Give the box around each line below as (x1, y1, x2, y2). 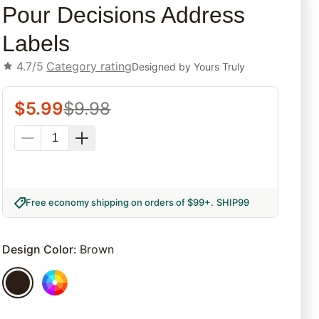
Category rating (46, 59, 132, 74)
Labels (2, 31, 70, 57)
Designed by (132, 60, 194, 73)
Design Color (2, 242, 74, 257)
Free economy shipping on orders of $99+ (26, 197, 211, 209)
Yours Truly (194, 60, 246, 73)
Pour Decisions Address (2, 2, 246, 28)
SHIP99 (216, 197, 250, 209)
